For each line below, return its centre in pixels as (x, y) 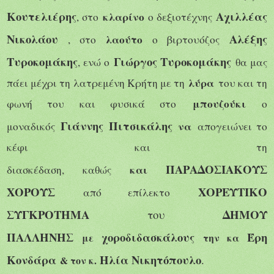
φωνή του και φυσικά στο (100, 103)
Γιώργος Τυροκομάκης (172, 61)
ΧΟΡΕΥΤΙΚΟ (233, 191)
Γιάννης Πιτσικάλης (117, 125)
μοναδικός (31, 126)
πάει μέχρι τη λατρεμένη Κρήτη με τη (98, 83)
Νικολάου (38, 39)
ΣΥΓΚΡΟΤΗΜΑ (77, 214)
